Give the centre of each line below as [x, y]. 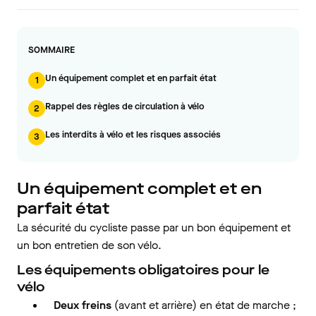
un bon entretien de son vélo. [89, 245]
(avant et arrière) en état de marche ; [204, 305]
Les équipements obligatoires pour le [143, 270]
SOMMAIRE [51, 50]
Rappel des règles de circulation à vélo [125, 106]
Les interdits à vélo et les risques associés [133, 134]
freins [97, 305]
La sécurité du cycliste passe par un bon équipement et [154, 227]
